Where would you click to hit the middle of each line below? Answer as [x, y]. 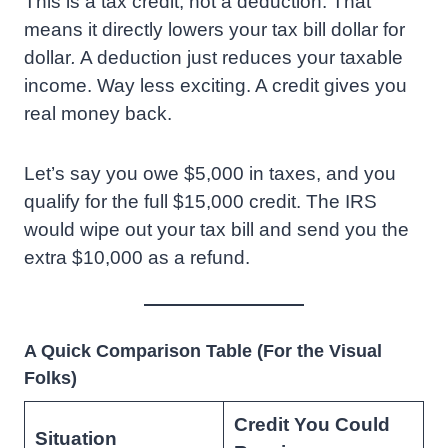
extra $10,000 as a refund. [137, 258]
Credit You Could [311, 425]
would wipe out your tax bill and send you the [216, 230]
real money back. [98, 114]
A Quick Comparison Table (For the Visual [203, 351]
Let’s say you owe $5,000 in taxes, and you [210, 174]
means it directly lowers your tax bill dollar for [214, 30]
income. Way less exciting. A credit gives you [215, 86]
